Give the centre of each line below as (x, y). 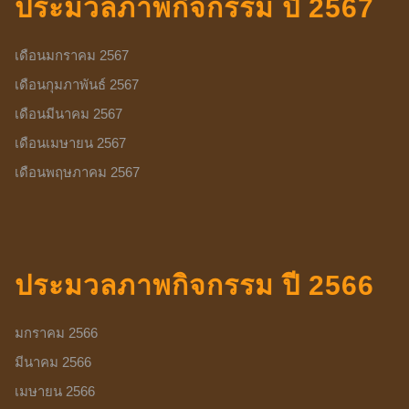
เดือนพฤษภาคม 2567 (78, 173)
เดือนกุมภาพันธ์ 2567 (77, 85)
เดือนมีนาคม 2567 (69, 114)
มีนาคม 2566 (53, 362)
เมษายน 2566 (55, 392)
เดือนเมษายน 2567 (71, 143)
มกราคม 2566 (57, 333)
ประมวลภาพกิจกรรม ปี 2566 (195, 286)
